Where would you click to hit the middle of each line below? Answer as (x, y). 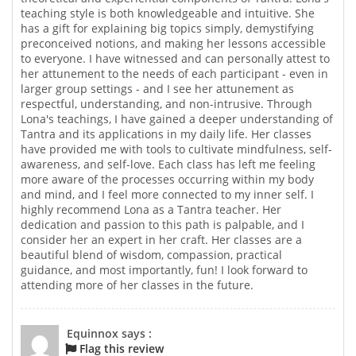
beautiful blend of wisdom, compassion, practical (151, 255)
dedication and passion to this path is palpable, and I (163, 225)
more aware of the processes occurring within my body (167, 180)
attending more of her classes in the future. (137, 285)
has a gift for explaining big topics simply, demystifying (167, 29)
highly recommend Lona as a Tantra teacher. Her (151, 210)
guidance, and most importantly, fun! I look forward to (164, 270)
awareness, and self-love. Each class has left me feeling (168, 164)
